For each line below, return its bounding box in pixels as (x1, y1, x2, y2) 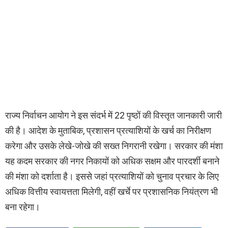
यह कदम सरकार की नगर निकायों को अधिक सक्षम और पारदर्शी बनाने (5, 156, 219, 167)
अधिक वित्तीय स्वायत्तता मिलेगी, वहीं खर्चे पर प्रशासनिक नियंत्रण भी (5, 186, 218, 197)
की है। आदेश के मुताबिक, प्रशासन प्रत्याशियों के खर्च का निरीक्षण (5, 125, 211, 136)
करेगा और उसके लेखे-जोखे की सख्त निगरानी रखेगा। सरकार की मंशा (5, 140, 223, 152)
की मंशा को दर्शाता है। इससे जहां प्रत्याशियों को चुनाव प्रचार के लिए (5, 171, 219, 182)
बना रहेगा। (5, 202, 40, 213)
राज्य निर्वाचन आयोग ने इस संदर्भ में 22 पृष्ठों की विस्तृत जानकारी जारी (5, 110, 222, 121)
